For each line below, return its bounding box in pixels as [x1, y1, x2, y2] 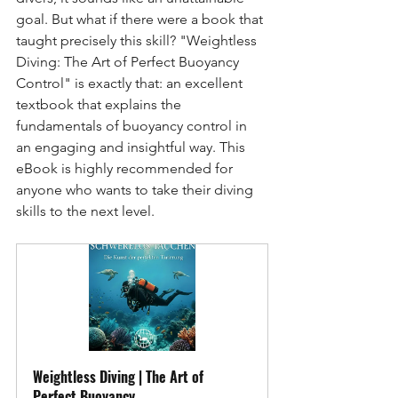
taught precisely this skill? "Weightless [16, 31, 260, 49]
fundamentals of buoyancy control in [16, 116, 251, 134]
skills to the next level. [16, 202, 155, 219]
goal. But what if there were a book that [16, 10, 267, 28]
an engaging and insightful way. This [16, 138, 249, 155]
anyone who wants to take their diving [16, 180, 257, 198]
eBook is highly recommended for [16, 159, 236, 177]
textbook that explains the [16, 95, 185, 113]
